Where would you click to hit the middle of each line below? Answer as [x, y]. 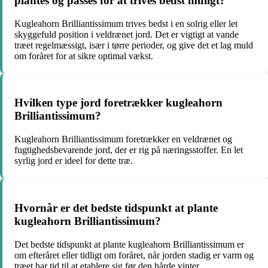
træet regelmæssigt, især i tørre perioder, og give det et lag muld [134, 45]
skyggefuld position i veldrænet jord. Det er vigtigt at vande [127, 34]
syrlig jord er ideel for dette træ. [74, 161]
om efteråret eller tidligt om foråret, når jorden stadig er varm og [134, 255]
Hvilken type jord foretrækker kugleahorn [118, 103]
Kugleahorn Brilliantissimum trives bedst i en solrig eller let [126, 23]
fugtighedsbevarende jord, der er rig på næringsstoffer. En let [129, 150]
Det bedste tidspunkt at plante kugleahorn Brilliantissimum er [129, 244]
